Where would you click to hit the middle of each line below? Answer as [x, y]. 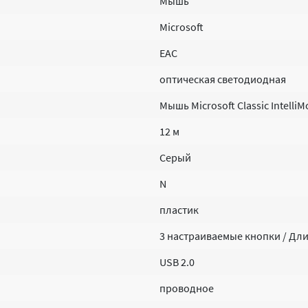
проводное [187, 288]
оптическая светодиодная [223, 79]
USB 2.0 [177, 262]
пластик [179, 210]
